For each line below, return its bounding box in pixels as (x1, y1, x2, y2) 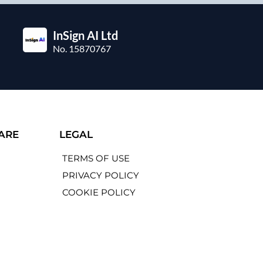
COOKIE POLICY (62, 187, 136, 198)
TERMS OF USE (62, 153, 130, 164)
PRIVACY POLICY (62, 170, 140, 181)
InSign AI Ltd (53, 28, 119, 43)
